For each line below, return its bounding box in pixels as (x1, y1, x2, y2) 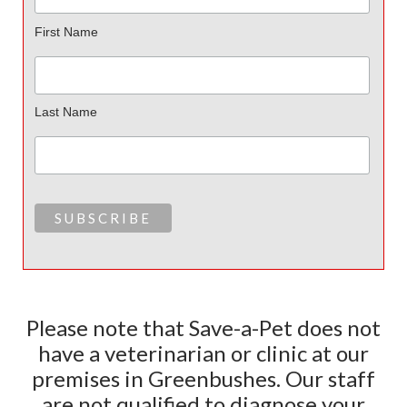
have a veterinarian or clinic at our (38, 339, 369, 366)
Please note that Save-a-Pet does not (26, 313, 381, 341)
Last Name (34, 104, 97, 120)
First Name (34, 24, 98, 39)
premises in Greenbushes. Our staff (32, 364, 375, 392)
